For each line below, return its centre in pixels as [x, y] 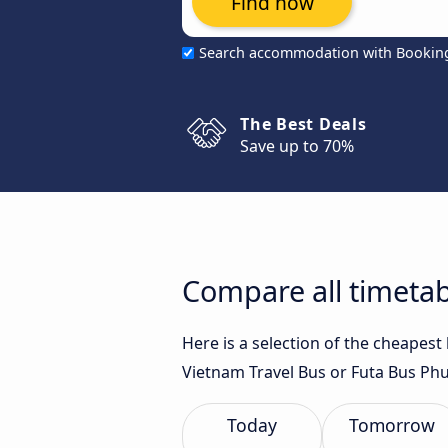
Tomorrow [392, 425]
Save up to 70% [297, 146]
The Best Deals [303, 124]
